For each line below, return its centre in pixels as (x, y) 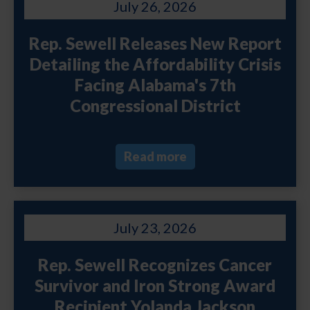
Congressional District (155, 105)
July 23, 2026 (155, 227)
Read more (155, 156)
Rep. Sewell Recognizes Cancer (155, 264)
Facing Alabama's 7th (155, 84)
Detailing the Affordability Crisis (155, 64)
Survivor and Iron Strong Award (155, 285)
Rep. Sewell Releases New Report (155, 43)
